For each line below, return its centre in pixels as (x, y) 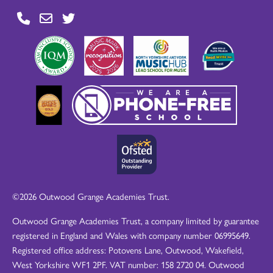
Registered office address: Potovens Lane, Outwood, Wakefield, (128, 250)
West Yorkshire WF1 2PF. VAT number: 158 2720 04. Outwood (128, 264)
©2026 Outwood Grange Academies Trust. (91, 196)
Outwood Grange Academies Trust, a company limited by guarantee (136, 220)
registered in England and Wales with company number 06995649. (131, 235)
